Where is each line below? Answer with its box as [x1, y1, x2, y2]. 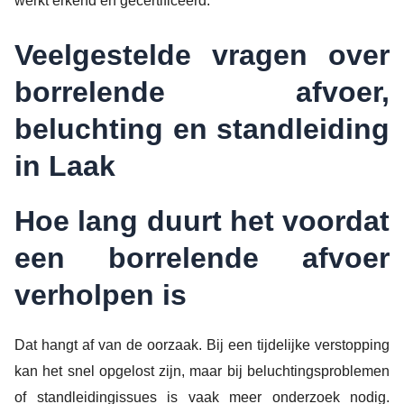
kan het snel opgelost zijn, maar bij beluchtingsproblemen [14, 363, 390, 379]
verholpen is [14, 278, 187, 311]
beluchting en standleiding [14, 112, 390, 145]
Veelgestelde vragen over [14, 38, 390, 71]
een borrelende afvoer [14, 241, 390, 274]
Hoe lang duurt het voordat [14, 204, 390, 237]
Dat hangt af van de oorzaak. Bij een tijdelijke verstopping [14, 336, 390, 353]
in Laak [14, 149, 115, 182]
